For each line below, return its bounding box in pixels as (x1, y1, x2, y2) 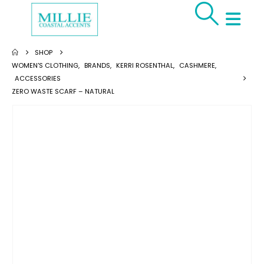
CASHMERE (179, 60, 215, 70)
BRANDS (84, 60, 110, 70)
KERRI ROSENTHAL (116, 60, 173, 70)
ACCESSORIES (15, 73, 61, 83)
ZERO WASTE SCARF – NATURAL (12, 86, 114, 96)
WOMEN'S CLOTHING (12, 60, 78, 70)
